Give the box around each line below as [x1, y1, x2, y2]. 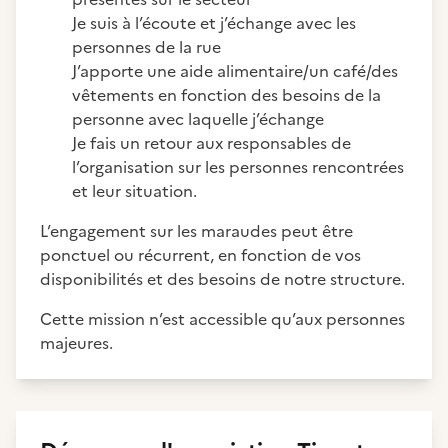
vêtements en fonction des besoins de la [72, 83, 381, 107]
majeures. [40, 331, 113, 355]
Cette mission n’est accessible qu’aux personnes [40, 307, 405, 331]
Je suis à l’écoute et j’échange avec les [72, 11, 356, 35]
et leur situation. [72, 179, 197, 203]
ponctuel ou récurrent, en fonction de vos [40, 243, 361, 267]
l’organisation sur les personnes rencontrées [72, 155, 404, 179]
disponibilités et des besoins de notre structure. [40, 267, 405, 291]
